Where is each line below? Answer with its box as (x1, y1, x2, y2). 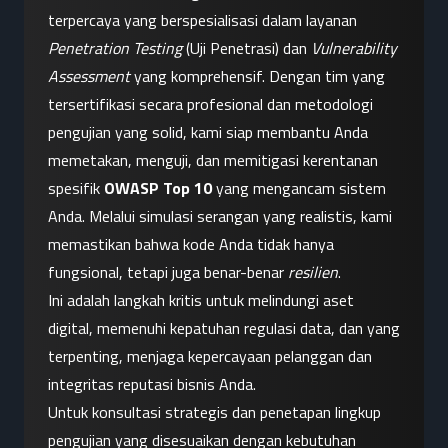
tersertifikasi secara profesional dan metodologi (48, 92, 373, 117)
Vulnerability (311, 36, 397, 61)
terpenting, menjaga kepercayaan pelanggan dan (48, 344, 372, 369)
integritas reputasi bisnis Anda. (48, 372, 256, 397)
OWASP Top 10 (104, 176, 212, 201)
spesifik (48, 176, 104, 201)
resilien (288, 260, 338, 285)
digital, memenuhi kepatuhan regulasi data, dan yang (48, 316, 400, 341)
